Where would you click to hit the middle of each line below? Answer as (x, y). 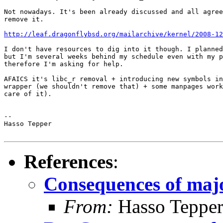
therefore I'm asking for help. (64, 64)
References (68, 161)
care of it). (28, 94)
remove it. (24, 19)
